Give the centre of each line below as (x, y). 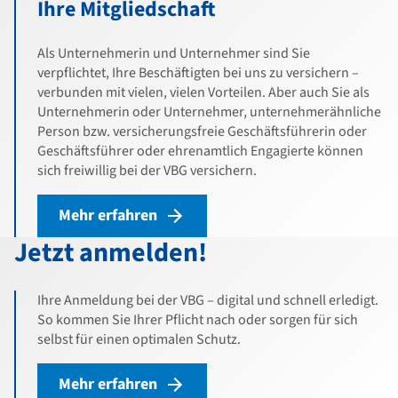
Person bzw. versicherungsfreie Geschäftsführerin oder (202, 131)
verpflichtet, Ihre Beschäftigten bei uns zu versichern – (198, 73)
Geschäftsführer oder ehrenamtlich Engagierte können (200, 151)
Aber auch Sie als (319, 92)
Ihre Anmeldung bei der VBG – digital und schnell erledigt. (208, 300)
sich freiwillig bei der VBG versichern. (147, 171)
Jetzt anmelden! (111, 253)
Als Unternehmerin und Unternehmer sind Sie (174, 53)
